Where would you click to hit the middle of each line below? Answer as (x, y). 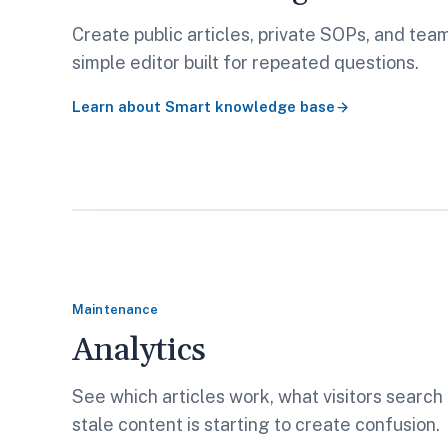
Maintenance (115, 309)
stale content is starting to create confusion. (256, 424)
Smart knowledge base (250, 106)
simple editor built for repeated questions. (245, 62)
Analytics (139, 350)
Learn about (118, 106)
